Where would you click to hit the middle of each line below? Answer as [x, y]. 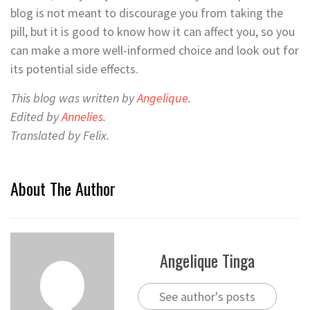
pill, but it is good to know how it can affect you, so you [153, 31]
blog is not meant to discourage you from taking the [147, 12]
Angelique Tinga [207, 260]
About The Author [63, 188]
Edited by [36, 116]
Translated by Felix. [60, 135]
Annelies [82, 116]
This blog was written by [74, 98]
